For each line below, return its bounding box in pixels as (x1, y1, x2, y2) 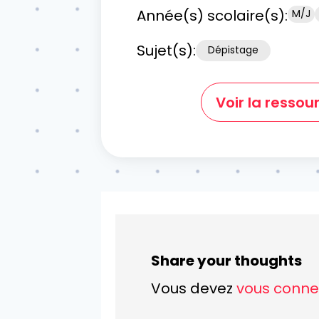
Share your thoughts (151, 251, 302, 271)
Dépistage (208, 43, 258, 58)
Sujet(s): (137, 40, 196, 61)
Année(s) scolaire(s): (137, 5, 288, 26)
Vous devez (151, 278, 236, 299)
